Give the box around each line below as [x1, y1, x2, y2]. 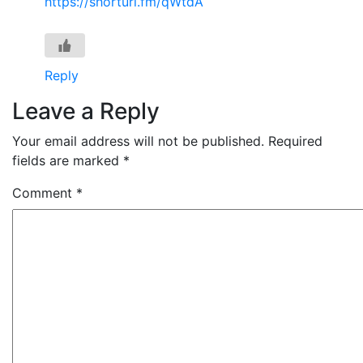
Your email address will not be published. [12, 132, 264, 149]
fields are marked [12, 152, 123, 169]
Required [268, 132, 322, 149]
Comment [12, 184, 76, 201]
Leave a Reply [12, 96, 160, 125]
